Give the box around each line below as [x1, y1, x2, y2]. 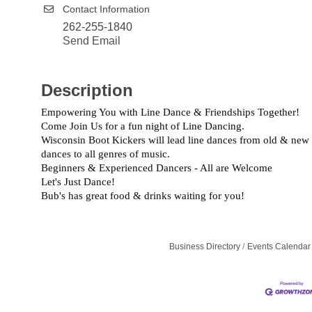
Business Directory [169, 242, 240, 251]
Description [41, 81, 133, 100]
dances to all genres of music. [41, 148, 170, 159]
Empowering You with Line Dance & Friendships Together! [41, 107, 299, 118]
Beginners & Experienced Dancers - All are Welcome [41, 162, 272, 173]
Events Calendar [247, 242, 311, 251]
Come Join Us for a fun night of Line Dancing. [41, 120, 244, 132]
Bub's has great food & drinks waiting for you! [41, 190, 244, 201]
